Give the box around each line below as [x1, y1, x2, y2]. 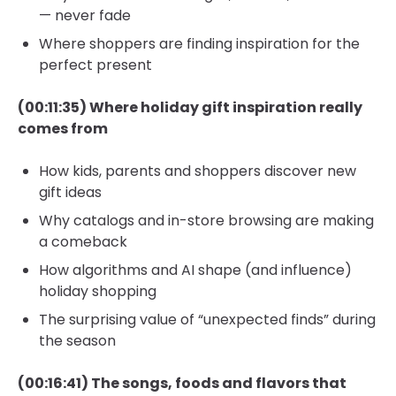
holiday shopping [39, 280, 156, 301]
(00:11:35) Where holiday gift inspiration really [18, 96, 362, 118]
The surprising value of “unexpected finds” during [39, 308, 376, 330]
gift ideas [39, 181, 102, 202]
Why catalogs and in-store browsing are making [39, 209, 374, 231]
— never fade [39, 4, 131, 26]
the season [39, 330, 116, 351]
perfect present [39, 54, 152, 75]
